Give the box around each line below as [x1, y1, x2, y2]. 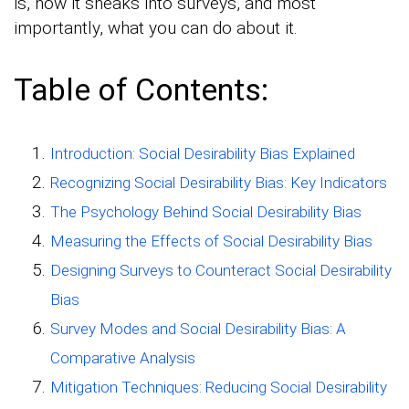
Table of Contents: [14, 70, 268, 108]
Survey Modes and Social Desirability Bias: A [50, 319, 346, 338]
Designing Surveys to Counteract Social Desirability [50, 260, 392, 279]
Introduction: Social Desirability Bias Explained [50, 143, 355, 163]
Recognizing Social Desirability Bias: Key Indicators [50, 173, 387, 192]
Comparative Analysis [50, 348, 195, 367]
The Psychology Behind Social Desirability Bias [50, 202, 362, 221]
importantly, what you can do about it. [14, 16, 298, 38]
